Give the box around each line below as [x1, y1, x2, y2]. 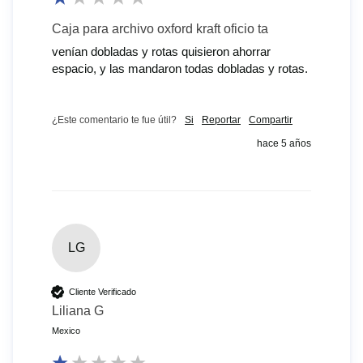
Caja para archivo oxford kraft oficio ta [52, 22, 268, 36]
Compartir [249, 114, 293, 126]
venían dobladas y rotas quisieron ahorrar [52, 45, 271, 59]
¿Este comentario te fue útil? [52, 114, 177, 126]
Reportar [202, 114, 241, 126]
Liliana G [52, 304, 104, 318]
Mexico [52, 326, 80, 336]
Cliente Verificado [69, 286, 136, 297]
